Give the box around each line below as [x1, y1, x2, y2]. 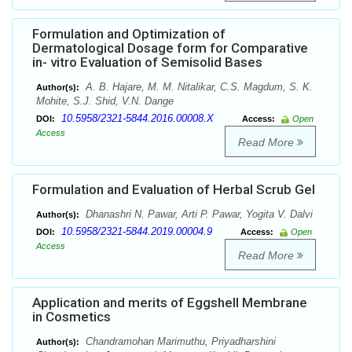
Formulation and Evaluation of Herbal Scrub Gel [32, 181, 315, 198]
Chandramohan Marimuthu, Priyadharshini [82, 335, 276, 348]
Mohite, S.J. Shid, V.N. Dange [36, 95, 174, 108]
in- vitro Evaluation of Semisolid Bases [32, 54, 262, 71]
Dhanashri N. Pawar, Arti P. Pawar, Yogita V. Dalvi [82, 208, 313, 221]
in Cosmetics [32, 309, 111, 325]
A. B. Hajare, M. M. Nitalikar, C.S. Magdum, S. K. [82, 81, 313, 93]
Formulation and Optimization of [32, 26, 225, 42]
